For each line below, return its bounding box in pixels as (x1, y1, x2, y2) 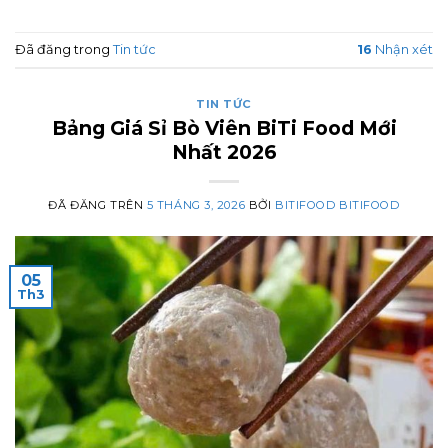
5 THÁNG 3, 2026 (146, 197, 246, 212)
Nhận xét (372, 41, 433, 57)
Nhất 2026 (171, 139, 277, 164)
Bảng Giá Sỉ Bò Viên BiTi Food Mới (51, 115, 397, 140)
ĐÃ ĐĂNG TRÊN (48, 197, 147, 212)
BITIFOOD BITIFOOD (274, 197, 400, 212)
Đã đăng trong (15, 41, 113, 57)
